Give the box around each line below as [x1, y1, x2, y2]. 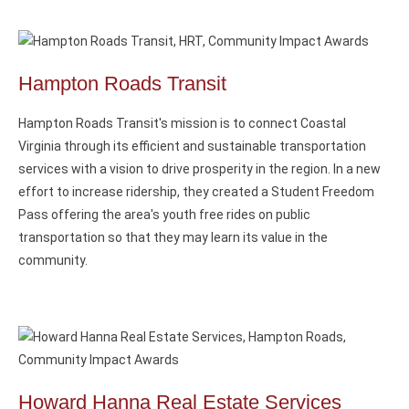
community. [18, 252, 88, 267]
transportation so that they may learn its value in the [18, 229, 328, 245]
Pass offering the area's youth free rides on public [18, 206, 310, 222]
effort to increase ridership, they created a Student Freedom [18, 184, 374, 199]
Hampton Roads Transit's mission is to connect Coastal [18, 115, 346, 131]
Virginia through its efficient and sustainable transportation [18, 138, 366, 153]
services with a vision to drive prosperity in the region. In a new [18, 161, 381, 176]
